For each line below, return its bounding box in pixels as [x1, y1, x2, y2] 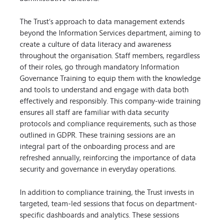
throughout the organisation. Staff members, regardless [20, 49, 200, 62]
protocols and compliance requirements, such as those [20, 117, 196, 130]
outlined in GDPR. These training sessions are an [20, 128, 175, 141]
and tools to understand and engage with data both [20, 83, 188, 96]
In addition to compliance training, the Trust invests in [20, 185, 194, 198]
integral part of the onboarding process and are [20, 140, 175, 152]
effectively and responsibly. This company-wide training [20, 94, 201, 107]
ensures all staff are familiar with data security [20, 106, 169, 118]
